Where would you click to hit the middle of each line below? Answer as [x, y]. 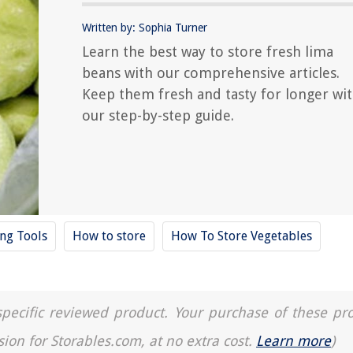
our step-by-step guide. [158, 115]
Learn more [294, 341]
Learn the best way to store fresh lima [208, 52]
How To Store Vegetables [242, 236]
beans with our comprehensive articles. [211, 73]
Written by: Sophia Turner [145, 28]
